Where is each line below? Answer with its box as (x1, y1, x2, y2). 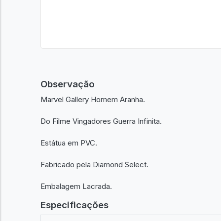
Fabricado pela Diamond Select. (40, 159, 148, 169)
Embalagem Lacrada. (40, 181, 112, 191)
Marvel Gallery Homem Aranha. (40, 94, 145, 104)
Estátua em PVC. (40, 138, 97, 147)
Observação (40, 78, 95, 90)
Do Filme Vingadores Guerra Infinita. (40, 116, 162, 126)
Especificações (40, 199, 109, 211)
